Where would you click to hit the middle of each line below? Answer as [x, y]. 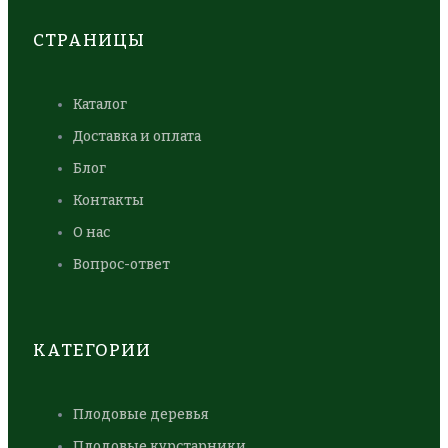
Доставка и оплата [137, 137]
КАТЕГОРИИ [92, 351]
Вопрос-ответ [121, 265]
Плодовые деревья [141, 415]
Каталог [100, 105]
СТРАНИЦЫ [89, 41]
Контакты [108, 201]
